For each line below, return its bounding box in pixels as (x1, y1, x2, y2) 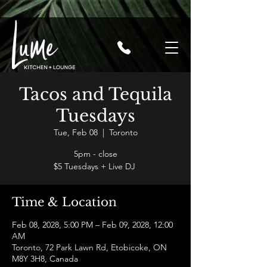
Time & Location (12, 195, 117, 209)
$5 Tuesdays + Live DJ (53, 161, 138, 172)
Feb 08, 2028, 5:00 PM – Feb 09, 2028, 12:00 (12, 219, 173, 230)
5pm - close (73, 148, 117, 159)
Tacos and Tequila (18, 84, 172, 105)
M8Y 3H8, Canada (12, 253, 78, 264)
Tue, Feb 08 (53, 127, 98, 138)
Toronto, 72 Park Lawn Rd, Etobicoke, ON (12, 242, 167, 253)
